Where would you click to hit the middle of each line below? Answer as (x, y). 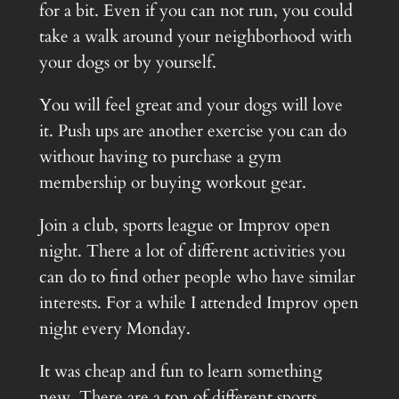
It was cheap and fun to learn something (180, 372)
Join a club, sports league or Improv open (184, 226)
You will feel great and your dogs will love (191, 106)
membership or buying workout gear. (172, 183)
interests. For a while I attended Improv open (199, 303)
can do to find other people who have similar (197, 277)
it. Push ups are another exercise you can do (192, 131)
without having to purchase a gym (160, 157)
